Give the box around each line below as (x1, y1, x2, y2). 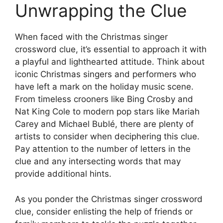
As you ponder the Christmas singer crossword (15, 194, 203, 204)
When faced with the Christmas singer (15, 32, 168, 42)
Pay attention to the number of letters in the (15, 144, 191, 154)
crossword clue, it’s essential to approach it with (15, 44, 207, 55)
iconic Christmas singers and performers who (15, 69, 196, 80)
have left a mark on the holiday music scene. (15, 82, 194, 92)
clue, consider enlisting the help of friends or (15, 206, 193, 217)
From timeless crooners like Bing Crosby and (15, 94, 193, 105)
